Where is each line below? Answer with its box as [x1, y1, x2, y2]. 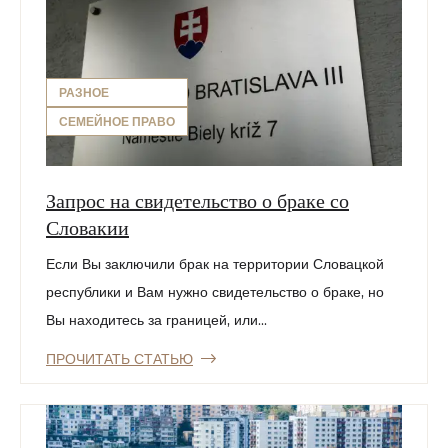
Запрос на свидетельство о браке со [46, 185, 349, 213]
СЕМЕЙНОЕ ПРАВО [59, 113, 175, 129]
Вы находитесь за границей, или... [46, 310, 267, 329]
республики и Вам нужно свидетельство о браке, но [46, 282, 384, 301]
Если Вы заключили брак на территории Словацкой [46, 254, 384, 273]
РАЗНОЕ [59, 84, 109, 100]
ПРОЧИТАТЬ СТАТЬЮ [46, 349, 193, 368]
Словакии [46, 212, 129, 240]
